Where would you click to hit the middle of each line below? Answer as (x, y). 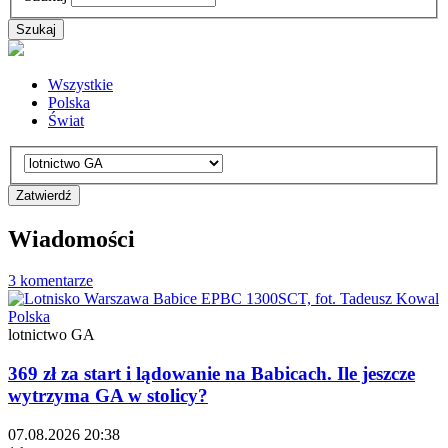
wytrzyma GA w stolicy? (108, 396)
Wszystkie (80, 85)
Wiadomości (71, 238)
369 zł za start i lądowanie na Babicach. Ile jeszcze (211, 374)
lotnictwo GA (51, 335)
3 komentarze (50, 281)
